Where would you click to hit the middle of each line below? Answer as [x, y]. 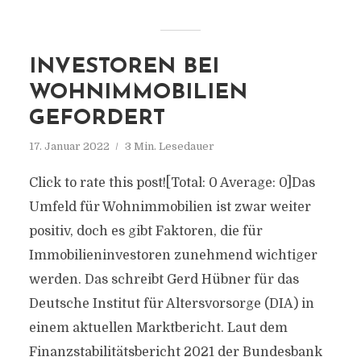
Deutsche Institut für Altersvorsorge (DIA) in [171, 304]
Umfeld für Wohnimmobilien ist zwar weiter [170, 207]
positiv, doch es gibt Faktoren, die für [145, 231]
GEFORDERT [97, 119]
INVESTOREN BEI [124, 67]
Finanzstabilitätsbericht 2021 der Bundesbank [175, 352]
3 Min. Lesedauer [169, 146]
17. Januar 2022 [69, 146]
